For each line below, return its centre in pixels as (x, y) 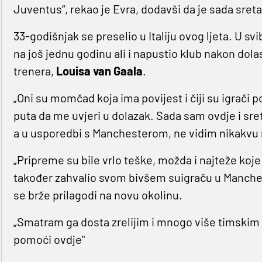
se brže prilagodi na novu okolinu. (98, 195)
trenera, (35, 71)
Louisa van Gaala (99, 71)
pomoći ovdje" (49, 239)
